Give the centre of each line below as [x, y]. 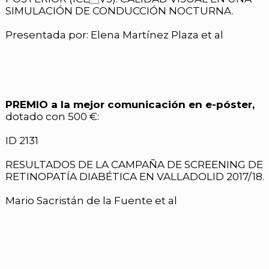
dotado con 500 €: [52, 117]
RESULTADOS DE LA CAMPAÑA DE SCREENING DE [134, 165]
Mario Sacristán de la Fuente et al [91, 201]
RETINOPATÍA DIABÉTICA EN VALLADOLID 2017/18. [135, 177]
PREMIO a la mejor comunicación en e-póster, [130, 105]
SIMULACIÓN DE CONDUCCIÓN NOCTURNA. [119, 11]
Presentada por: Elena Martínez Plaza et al [114, 35]
